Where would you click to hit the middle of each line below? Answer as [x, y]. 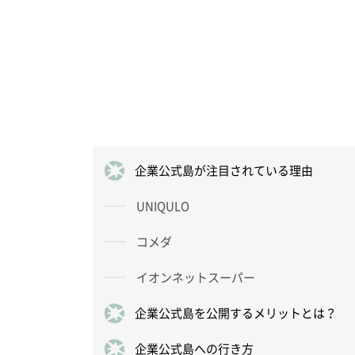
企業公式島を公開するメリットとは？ [236, 313]
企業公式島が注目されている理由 [224, 170]
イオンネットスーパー [196, 277]
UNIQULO [163, 206]
